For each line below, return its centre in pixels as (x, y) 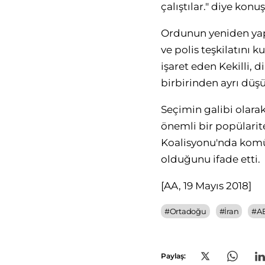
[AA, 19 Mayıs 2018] (206, 186)
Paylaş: (173, 256)
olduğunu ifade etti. (211, 159)
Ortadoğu (188, 211)
